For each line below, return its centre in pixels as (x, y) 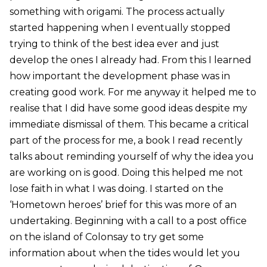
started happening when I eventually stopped (120, 28)
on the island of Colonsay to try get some (106, 237)
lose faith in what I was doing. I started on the (116, 189)
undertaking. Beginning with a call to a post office (128, 221)
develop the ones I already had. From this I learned (130, 60)
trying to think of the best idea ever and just (114, 44)
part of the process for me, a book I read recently (126, 141)
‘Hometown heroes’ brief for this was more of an (123, 205)
